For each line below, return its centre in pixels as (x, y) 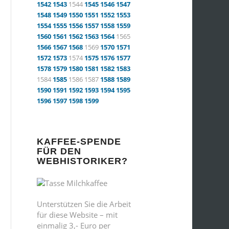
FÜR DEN (59, 151)
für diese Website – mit (77, 214)
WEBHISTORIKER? (82, 161)
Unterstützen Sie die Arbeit (84, 204)
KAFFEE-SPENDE (79, 142)
